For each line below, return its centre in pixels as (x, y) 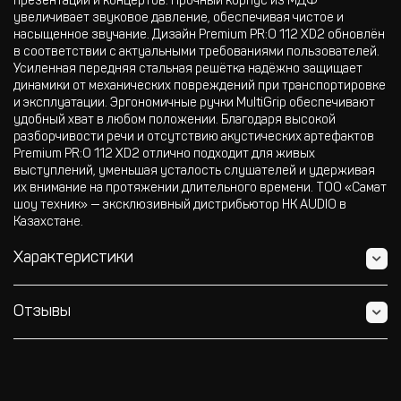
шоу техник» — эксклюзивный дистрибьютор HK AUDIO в (180, 206)
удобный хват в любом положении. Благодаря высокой (175, 121)
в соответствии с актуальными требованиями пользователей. (196, 53)
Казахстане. (48, 223)
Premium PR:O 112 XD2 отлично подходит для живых (164, 155)
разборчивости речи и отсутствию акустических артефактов (194, 138)
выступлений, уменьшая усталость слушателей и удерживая (194, 172)
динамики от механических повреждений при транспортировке (200, 87)
